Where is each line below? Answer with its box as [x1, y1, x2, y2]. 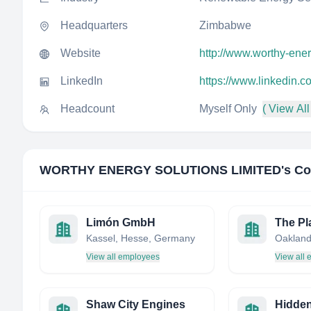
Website [60, 47, 101, 59]
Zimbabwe [199, 19, 251, 31]
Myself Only [199, 103, 257, 115]
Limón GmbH [86, 217, 155, 228]
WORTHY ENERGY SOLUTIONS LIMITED [40, 163, 281, 177]
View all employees [86, 252, 160, 262]
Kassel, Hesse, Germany [86, 233, 195, 244]
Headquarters [60, 19, 128, 31]
